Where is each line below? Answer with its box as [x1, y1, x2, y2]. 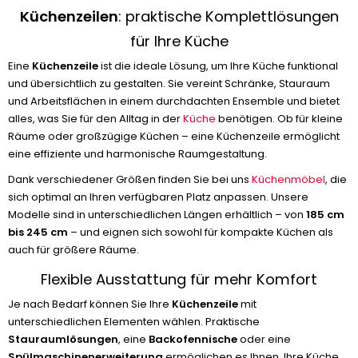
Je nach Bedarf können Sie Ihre [8, 296, 172, 312]
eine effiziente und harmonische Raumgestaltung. [8, 146, 267, 161]
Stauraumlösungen [8, 332, 118, 347]
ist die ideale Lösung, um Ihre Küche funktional [98, 58, 338, 74]
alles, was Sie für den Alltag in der [8, 111, 183, 126]
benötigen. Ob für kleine [216, 111, 343, 126]
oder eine [237, 332, 291, 347]
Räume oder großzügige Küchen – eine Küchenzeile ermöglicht [8, 129, 340, 144]
